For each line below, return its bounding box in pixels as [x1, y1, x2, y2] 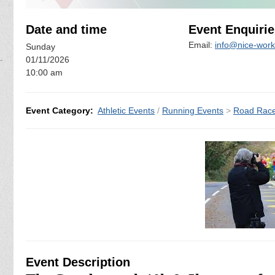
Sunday [26, 42, 55, 52]
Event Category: [26, 105, 93, 115]
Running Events [162, 105, 223, 115]
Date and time [26, 22, 107, 36]
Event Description [26, 255, 130, 269]
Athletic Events [98, 105, 155, 115]
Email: [188, 39, 215, 50]
